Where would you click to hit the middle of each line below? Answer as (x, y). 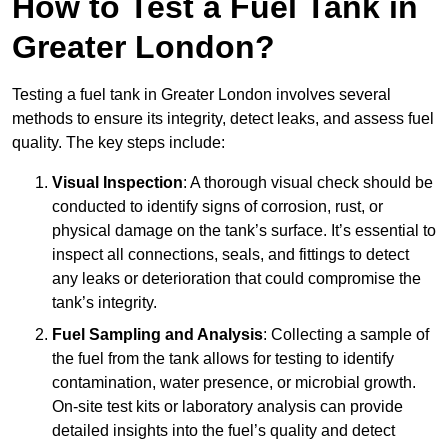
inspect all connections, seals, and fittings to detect (230, 255)
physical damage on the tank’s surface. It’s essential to (244, 231)
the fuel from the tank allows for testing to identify (223, 359)
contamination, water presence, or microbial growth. (234, 383)
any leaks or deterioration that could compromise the (236, 279)
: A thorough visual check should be (308, 183)
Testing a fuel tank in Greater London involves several (201, 95)
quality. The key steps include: (118, 143)
